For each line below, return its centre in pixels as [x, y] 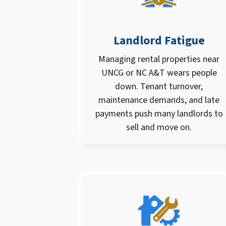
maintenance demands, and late [159, 100]
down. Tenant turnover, [159, 87]
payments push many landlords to [159, 114]
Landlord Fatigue [159, 41]
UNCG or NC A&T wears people [159, 73]
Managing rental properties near [159, 60]
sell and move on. [159, 128]
